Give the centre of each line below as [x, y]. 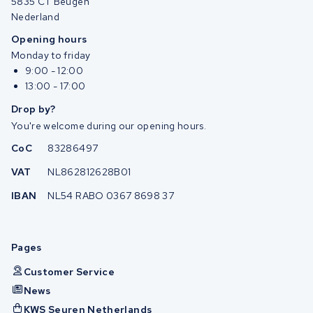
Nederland [36, 17]
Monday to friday [51, 55]
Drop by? [34, 109]
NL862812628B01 [89, 172]
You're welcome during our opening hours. [109, 126]
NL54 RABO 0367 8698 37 [111, 196]
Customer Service [69, 271]
